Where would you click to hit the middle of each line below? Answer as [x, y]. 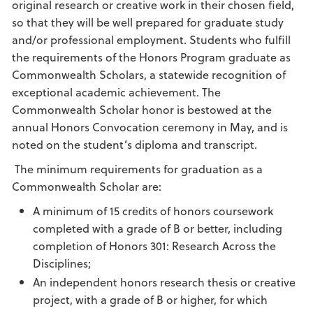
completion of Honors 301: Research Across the [154, 246]
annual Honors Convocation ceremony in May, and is [150, 127]
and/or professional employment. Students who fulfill [151, 39]
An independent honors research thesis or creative [164, 282]
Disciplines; [62, 263]
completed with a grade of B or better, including [158, 228]
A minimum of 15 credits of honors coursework [153, 211]
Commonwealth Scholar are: [87, 186]
